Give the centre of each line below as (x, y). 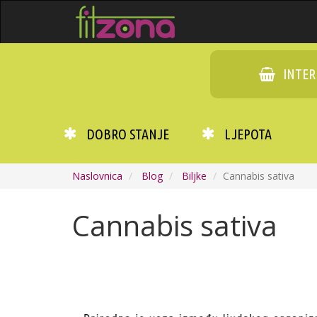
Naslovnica (97, 176)
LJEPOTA (248, 134)
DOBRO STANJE (128, 134)
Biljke (194, 176)
